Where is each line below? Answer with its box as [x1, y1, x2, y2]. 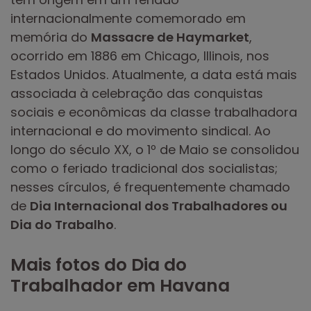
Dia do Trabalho [10, 215, 114, 233]
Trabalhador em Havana [10, 273, 230, 298]
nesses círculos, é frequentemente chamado [10, 178, 290, 196]
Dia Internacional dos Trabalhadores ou [30, 196, 287, 215]
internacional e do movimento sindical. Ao [10, 121, 271, 140]
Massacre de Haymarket [91, 28, 249, 46]
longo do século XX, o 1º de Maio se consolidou [10, 140, 299, 158]
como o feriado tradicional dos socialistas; [10, 159, 278, 177]
